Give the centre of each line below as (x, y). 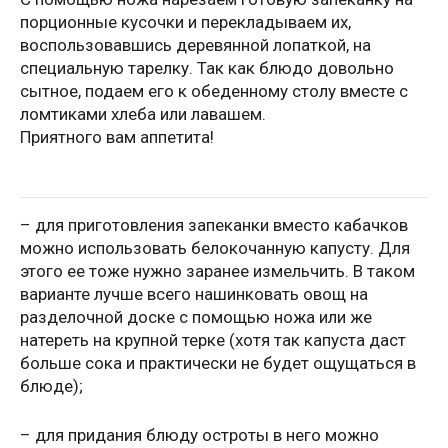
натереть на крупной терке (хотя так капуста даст (213, 340)
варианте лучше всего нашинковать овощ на (194, 294)
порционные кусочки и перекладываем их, (185, 22)
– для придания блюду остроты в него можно (199, 434)
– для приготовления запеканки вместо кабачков (214, 225)
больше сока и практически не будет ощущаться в (218, 363)
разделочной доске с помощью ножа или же (196, 317)
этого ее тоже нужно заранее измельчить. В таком (217, 271)
